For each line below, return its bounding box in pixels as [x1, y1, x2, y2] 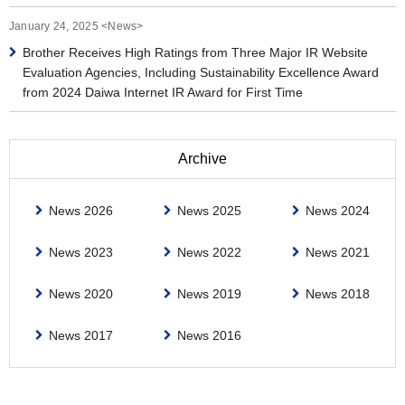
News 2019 [176, 287, 241, 301]
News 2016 [176, 328, 241, 343]
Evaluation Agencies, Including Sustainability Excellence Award [23, 65, 379, 80]
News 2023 [48, 245, 113, 259]
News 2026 [48, 203, 113, 218]
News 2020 [48, 287, 113, 301]
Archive [178, 151, 227, 166]
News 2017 [48, 328, 113, 343]
